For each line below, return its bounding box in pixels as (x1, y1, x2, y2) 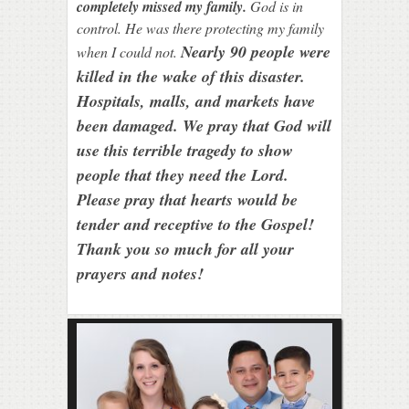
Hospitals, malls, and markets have (77, 89, 315, 112)
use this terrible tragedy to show (77, 138, 293, 162)
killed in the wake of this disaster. (77, 64, 310, 88)
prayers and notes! (77, 261, 204, 285)
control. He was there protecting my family (77, 17, 324, 37)
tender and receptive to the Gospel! (77, 212, 314, 236)
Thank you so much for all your (77, 236, 294, 260)
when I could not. (77, 41, 177, 61)
